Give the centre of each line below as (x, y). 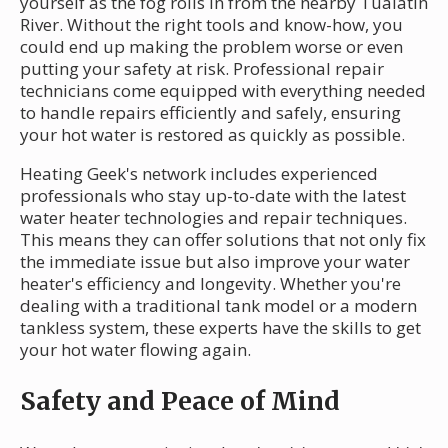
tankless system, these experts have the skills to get (220, 327)
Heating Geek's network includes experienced (199, 173)
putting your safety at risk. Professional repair (202, 68)
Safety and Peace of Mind (180, 400)
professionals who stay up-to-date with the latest (213, 195)
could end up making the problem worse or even (211, 46)
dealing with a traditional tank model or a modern (218, 305)
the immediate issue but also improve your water (215, 261)
